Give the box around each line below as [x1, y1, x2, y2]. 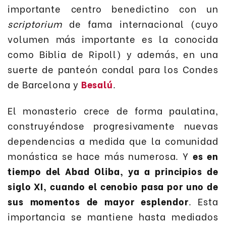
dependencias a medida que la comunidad [8, 134, 218, 148]
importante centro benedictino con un [8, 1, 218, 15]
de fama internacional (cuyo [62, 16, 218, 30]
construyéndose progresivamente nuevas [8, 119, 218, 133]
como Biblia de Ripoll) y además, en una [8, 46, 218, 61]
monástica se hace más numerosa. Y [8, 149, 193, 163]
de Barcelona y [8, 77, 81, 91]
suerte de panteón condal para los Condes [8, 62, 218, 76]
